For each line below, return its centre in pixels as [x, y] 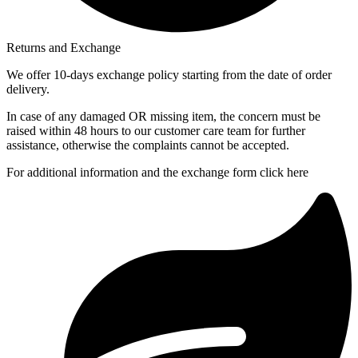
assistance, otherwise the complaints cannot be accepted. [148, 145]
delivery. [28, 89]
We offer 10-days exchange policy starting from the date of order [169, 75]
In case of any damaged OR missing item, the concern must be [163, 117]
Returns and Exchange [64, 48]
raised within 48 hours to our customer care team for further [156, 131]
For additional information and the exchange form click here [157, 173]
